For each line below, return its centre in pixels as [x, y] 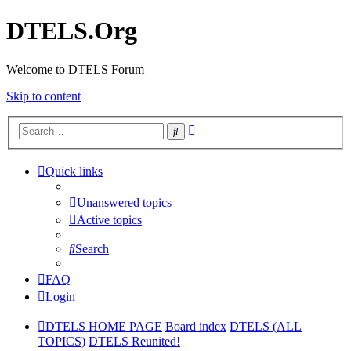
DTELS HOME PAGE [104, 327]
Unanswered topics [124, 203]
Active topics [109, 220]
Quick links [74, 172]
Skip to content [43, 96]
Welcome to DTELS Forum [75, 69]
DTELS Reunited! [134, 342]
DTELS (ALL [266, 327]
